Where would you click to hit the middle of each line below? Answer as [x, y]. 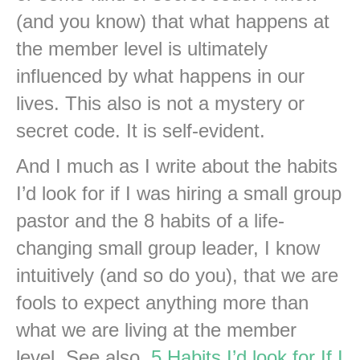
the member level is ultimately [142, 48]
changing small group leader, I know [168, 247]
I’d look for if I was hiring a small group [179, 193]
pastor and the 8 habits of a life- [150, 220]
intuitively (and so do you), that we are [177, 275]
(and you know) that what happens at [173, 21]
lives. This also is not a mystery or [160, 103]
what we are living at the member [156, 329]
